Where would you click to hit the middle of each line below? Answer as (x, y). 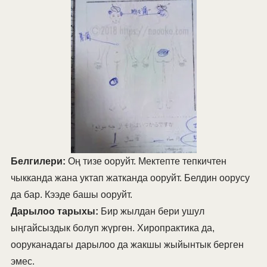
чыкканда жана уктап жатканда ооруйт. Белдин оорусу (130, 178)
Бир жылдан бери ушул (151, 212)
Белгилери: (38, 162)
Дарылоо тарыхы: (54, 212)
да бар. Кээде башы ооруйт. (71, 195)
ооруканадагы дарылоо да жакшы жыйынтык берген (127, 245)
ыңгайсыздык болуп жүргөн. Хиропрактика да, (112, 228)
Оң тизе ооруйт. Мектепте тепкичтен (146, 162)
